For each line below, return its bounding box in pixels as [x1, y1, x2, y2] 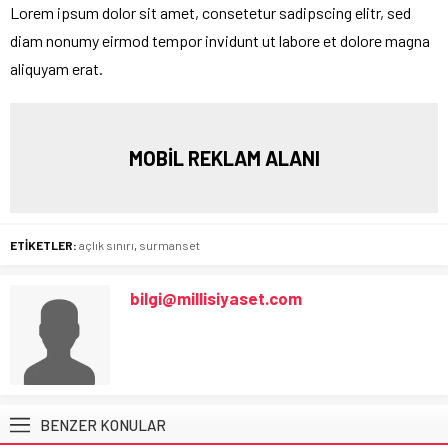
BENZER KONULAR [40, 415, 166, 434]
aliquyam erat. [10, 58, 103, 78]
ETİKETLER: [10, 237, 77, 252]
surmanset [139, 237, 200, 252]
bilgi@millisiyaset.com [130, 287, 302, 308]
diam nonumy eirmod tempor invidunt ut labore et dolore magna [10, 30, 430, 50]
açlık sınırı [79, 237, 134, 252]
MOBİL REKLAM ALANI [128, 145, 320, 170]
